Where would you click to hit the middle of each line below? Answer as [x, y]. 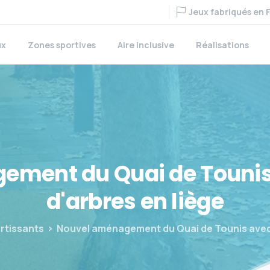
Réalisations [222, 45]
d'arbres [91, 201]
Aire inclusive [146, 45]
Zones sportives [62, 45]
